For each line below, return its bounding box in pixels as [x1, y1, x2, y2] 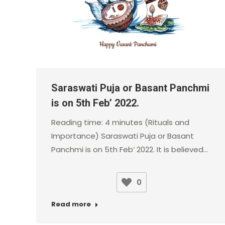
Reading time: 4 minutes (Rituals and [51, 117, 189, 128]
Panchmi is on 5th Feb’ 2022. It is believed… [51, 144, 208, 155]
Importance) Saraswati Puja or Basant [51, 131, 194, 142]
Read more [51, 199, 91, 209]
